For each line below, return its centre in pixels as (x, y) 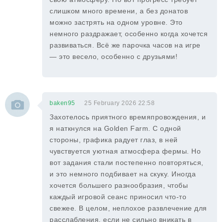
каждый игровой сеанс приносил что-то (118, 197)
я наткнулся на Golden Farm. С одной (115, 128)
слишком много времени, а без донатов (119, 11)
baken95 (62, 103)
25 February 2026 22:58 (119, 103)
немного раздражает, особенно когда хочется (129, 34)
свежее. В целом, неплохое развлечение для (128, 208)
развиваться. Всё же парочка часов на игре (125, 45)
